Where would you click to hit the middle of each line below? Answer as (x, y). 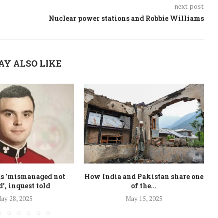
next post (189, 6)
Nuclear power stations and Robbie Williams (126, 18)
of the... (144, 186)
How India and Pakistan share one (144, 177)
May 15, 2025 (144, 199)
